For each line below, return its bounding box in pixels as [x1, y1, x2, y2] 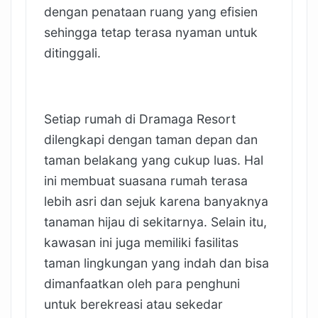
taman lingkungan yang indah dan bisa [44, 255, 269, 270]
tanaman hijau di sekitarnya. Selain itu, [44, 214, 267, 229]
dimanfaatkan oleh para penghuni [44, 275, 240, 291]
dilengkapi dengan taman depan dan [44, 131, 258, 147]
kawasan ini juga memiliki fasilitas [44, 234, 238, 250]
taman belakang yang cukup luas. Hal [44, 152, 263, 168]
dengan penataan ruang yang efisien [44, 4, 258, 19]
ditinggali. [44, 45, 101, 60]
